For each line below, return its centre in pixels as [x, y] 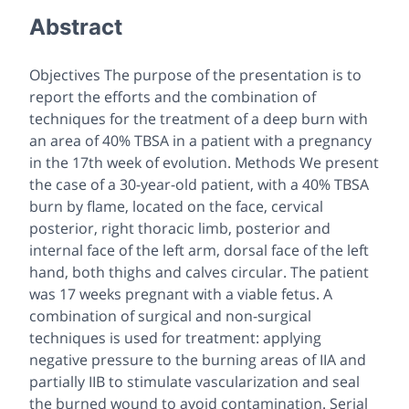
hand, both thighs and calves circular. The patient [199, 272]
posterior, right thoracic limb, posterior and [180, 228]
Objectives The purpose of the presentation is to [195, 74]
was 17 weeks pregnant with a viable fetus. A [181, 294]
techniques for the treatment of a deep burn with [199, 118]
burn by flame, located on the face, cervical [176, 206]
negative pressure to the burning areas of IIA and [198, 359]
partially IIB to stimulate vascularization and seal [194, 381]
